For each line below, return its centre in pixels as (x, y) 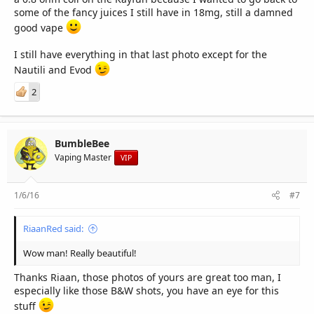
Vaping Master (83, 157)
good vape (40, 27)
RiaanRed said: (53, 228)
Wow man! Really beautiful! (80, 253)
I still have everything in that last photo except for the (141, 54)
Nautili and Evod (54, 69)
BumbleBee (82, 143)
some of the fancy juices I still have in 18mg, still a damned (153, 12)
